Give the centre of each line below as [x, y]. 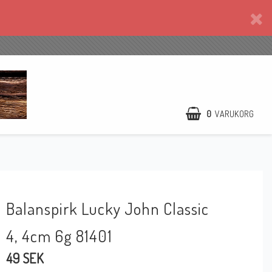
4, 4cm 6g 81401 [59, 236]
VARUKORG [234, 114]
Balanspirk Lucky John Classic [108, 209]
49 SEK [25, 258]
